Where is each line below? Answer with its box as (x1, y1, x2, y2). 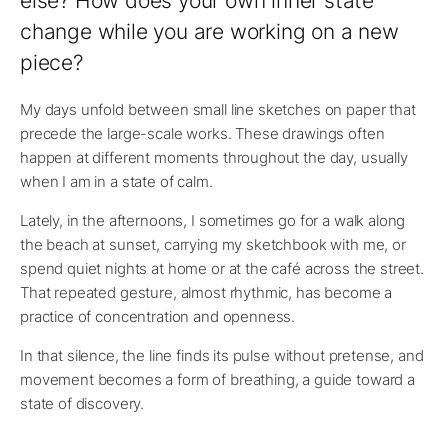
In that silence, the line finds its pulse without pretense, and (20, 346, 424, 366)
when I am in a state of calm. (20, 172, 213, 192)
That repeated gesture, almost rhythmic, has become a (20, 283, 393, 303)
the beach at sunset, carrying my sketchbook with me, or (20, 235, 406, 255)
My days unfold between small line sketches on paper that (20, 100, 416, 120)
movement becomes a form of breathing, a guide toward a (20, 370, 415, 390)
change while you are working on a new (20, 19, 399, 45)
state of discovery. (20, 394, 145, 414)
